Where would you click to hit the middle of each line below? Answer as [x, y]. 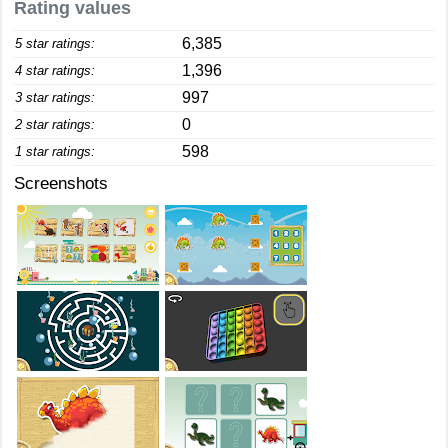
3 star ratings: [55, 97]
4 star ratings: [55, 70]
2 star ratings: [55, 124]
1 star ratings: [55, 151]
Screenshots [61, 183]
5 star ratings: [55, 43]
